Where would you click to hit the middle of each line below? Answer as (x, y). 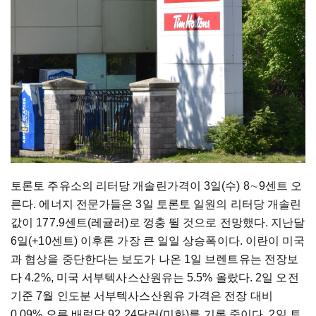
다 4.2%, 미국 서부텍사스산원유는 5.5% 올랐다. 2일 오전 (155, 278)
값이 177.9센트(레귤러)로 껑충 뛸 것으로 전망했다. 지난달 (158, 223)
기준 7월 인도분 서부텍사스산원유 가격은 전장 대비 (142, 296)
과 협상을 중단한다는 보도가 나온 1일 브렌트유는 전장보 (155, 260)
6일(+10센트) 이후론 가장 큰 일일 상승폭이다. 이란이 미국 (158, 241)
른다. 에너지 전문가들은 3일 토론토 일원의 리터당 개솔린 (156, 205)
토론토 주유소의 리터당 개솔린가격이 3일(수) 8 (130, 186)
